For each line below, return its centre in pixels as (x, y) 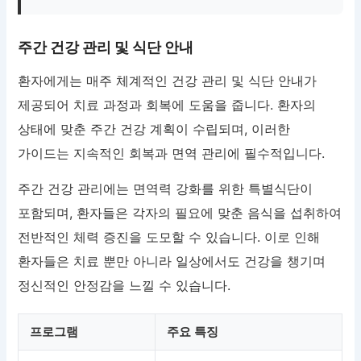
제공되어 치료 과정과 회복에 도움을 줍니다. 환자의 (167, 105)
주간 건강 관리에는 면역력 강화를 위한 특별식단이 (166, 189)
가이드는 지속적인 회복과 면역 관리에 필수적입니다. (172, 154)
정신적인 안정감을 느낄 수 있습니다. (124, 286)
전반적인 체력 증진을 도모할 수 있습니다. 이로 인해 (169, 237)
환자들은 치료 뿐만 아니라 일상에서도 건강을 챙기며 (172, 261)
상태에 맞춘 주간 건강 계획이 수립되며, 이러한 (154, 129)
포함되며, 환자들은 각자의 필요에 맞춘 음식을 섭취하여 (180, 213)
